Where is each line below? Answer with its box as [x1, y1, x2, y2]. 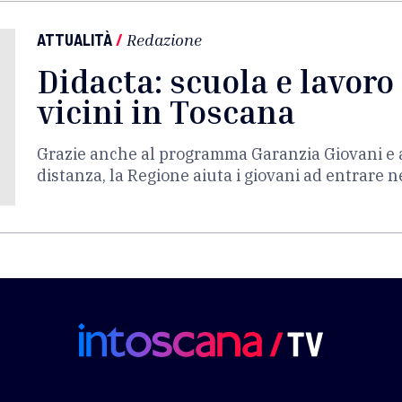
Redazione [127, 30, 202, 49]
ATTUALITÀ [37, 30, 112, 49]
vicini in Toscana [37, 92, 295, 131]
